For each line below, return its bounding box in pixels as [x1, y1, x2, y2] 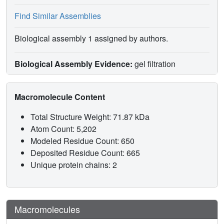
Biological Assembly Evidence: [14, 57, 132, 69]
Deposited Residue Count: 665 [30, 146, 142, 158]
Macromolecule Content [14, 90, 107, 102]
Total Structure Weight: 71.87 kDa [30, 110, 151, 122]
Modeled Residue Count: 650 [30, 134, 136, 146]
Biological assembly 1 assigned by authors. [14, 32, 168, 44]
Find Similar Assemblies [14, 9, 101, 21]
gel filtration [132, 57, 175, 69]
